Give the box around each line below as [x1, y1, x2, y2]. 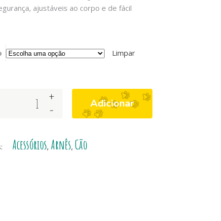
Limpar [111, 48, 135, 58]
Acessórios [12, 137, 47, 152]
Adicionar [90, 97, 134, 110]
